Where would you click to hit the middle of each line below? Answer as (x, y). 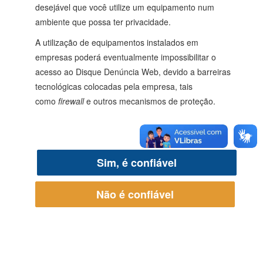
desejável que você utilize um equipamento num (125, 7)
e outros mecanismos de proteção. (151, 101)
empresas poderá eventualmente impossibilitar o (126, 57)
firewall (72, 101)
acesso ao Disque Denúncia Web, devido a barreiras (133, 72)
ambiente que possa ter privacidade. (103, 22)
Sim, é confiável (137, 163)
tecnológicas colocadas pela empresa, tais (114, 86)
